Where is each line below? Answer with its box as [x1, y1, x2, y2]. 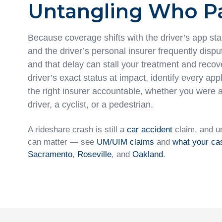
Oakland [132, 150, 163, 159]
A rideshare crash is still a [28, 125, 127, 134]
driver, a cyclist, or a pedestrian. [28, 100, 153, 110]
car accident [127, 125, 172, 134]
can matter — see [28, 137, 97, 147]
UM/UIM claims [97, 137, 154, 147]
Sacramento [28, 150, 72, 159]
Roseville [77, 150, 111, 159]
